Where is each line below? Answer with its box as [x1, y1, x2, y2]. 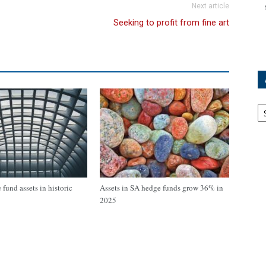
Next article [192, 2, 229, 10]
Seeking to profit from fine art [113, 17, 229, 28]
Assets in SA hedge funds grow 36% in [100, 182, 223, 193]
